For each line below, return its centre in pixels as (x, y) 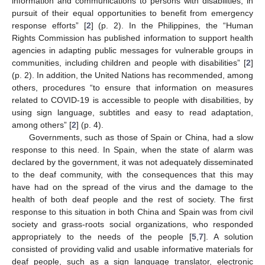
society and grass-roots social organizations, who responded (132, 224)
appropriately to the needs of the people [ (102, 236)
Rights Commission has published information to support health (132, 38)
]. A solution (228, 236)
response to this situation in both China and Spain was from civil (132, 211)
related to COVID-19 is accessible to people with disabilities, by (132, 100)
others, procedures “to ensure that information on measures (132, 87)
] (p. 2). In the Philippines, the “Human (172, 25)
